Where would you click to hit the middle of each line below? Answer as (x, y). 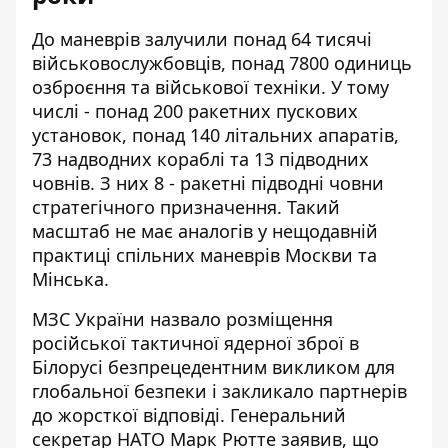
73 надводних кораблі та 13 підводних (200, 158)
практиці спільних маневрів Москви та (204, 254)
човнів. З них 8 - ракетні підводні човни (208, 182)
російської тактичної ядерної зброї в (195, 342)
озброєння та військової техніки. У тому (210, 86)
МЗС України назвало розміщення (182, 318)
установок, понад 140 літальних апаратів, (215, 134)
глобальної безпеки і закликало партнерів (219, 390)
